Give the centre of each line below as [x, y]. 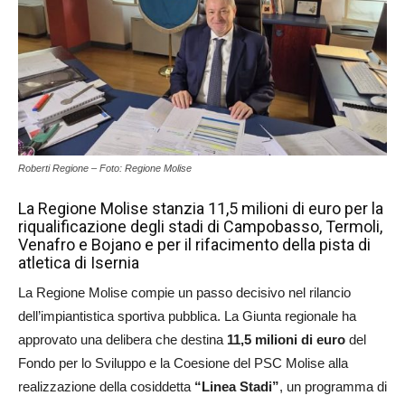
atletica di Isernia [79, 263]
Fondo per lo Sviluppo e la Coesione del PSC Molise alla [183, 363]
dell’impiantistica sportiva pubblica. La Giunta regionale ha [187, 316]
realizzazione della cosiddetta [106, 386]
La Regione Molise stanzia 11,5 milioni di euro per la [201, 208]
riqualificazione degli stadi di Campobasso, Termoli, [200, 226]
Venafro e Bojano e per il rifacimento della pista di [194, 245]
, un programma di [333, 386]
